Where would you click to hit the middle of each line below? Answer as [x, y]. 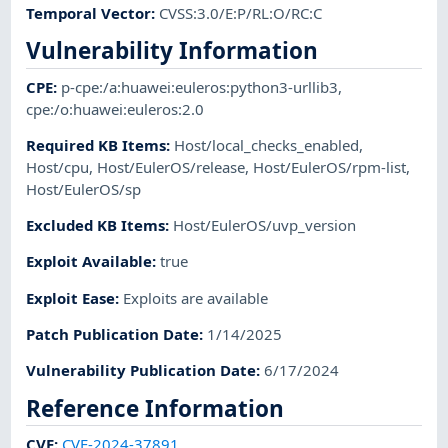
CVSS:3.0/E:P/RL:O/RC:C [241, 12]
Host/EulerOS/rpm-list [330, 166]
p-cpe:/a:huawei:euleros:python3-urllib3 [200, 86]
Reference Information [155, 408]
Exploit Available [89, 261]
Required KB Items [96, 144]
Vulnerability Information [172, 50]
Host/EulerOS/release [171, 166]
